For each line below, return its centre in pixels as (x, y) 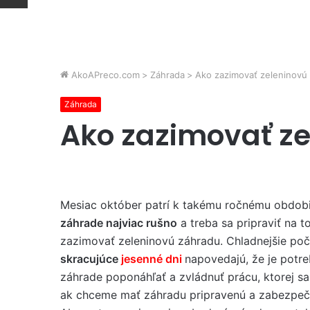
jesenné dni (152, 259)
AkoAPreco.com (104, 75)
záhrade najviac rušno (119, 223)
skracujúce (91, 259)
